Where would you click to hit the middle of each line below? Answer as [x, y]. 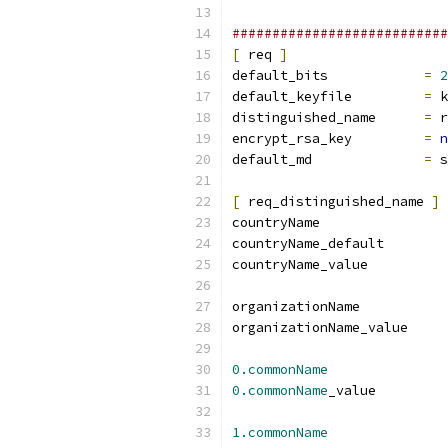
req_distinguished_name [336, 201]
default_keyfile [392, 96]
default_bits [376, 75]
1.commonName [280, 432]
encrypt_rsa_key [388, 138]
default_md [368, 159]
